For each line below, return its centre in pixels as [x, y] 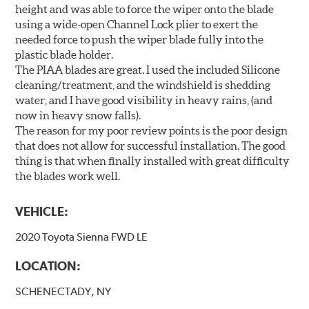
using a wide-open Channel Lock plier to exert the [137, 24]
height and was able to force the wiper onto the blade [145, 9]
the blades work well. [68, 176]
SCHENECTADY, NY [63, 291]
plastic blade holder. [64, 54]
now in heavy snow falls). [78, 115]
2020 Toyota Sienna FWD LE [82, 237]
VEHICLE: [42, 211]
